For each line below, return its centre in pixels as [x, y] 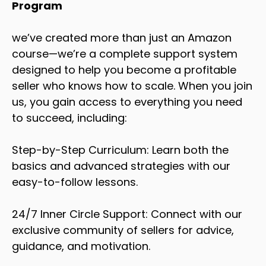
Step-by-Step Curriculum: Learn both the [120, 150]
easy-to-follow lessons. [75, 182]
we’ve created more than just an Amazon [122, 37]
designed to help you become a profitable [124, 69]
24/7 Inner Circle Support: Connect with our [127, 214]
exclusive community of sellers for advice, [123, 230]
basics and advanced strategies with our [121, 166]
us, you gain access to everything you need [127, 102]
